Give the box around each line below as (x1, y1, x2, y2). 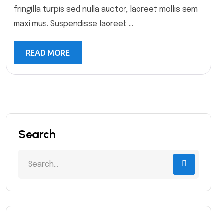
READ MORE (26, 48, 70, 58)
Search (18, 127, 56, 141)
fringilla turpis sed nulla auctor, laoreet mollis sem (14, 5, 198, 14)
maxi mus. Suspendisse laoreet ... (14, 20, 133, 29)
